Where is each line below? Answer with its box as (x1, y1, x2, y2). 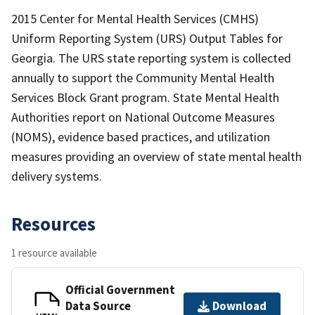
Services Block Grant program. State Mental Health (11, 89, 279, 105)
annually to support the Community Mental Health (11, 69, 274, 86)
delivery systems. (11, 167, 102, 184)
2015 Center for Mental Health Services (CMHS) (11, 10, 259, 27)
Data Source (65, 297, 131, 314)
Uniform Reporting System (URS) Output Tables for (11, 30, 283, 46)
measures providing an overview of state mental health (11, 148, 302, 165)
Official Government (65, 281, 175, 297)
